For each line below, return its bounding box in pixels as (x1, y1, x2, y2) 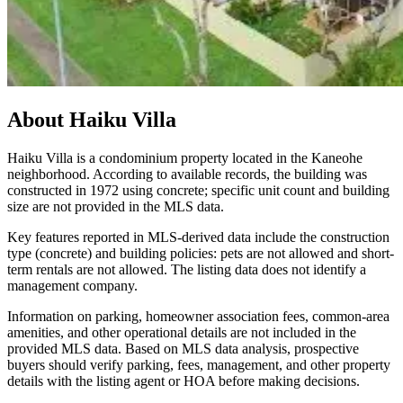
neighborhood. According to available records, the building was (7, 166, 367, 183)
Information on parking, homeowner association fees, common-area (7, 309, 390, 325)
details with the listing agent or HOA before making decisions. (7, 373, 360, 390)
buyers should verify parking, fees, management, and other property (7, 357, 390, 373)
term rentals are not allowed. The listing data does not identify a (7, 262, 366, 278)
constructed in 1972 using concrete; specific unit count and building (7, 183, 390, 199)
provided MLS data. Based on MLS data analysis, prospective (7, 341, 359, 357)
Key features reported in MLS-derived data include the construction (7, 229, 390, 246)
